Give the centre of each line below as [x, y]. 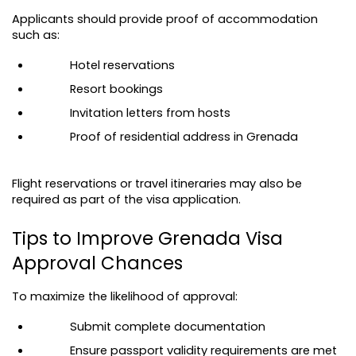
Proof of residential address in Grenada [184, 136]
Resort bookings [116, 89]
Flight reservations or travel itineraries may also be [157, 183]
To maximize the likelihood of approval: [125, 296]
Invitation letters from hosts [150, 112]
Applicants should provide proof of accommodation [165, 19]
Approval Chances [97, 263]
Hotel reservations [122, 65]
